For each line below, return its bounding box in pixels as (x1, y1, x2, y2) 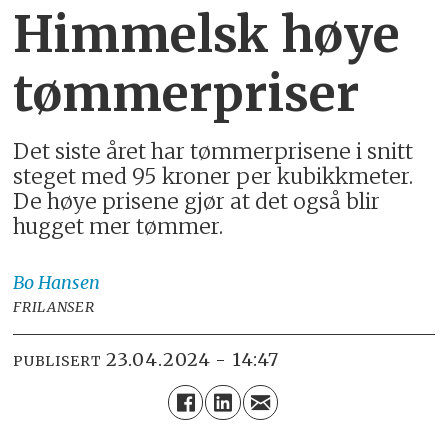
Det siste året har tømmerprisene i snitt (13, 137, 414, 165)
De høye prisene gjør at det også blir (13, 187, 381, 215)
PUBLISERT (13, 352, 102, 371)
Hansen (38, 270, 101, 294)
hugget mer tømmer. (13, 212, 224, 240)
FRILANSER (13, 297, 95, 316)
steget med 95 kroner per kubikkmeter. (13, 162, 414, 190)
